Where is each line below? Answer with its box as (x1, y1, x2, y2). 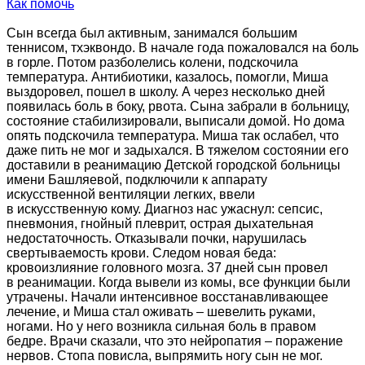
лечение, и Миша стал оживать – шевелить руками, (7, 305, 315, 319)
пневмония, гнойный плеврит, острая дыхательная (7, 217, 314, 231)
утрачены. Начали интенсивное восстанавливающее (7, 290, 328, 305)
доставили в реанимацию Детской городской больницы (7, 158, 341, 173)
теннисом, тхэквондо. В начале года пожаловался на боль (7, 41, 358, 55)
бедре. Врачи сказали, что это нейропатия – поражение (7, 334, 343, 349)
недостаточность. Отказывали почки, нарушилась (7, 231, 306, 246)
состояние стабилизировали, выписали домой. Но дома (7, 114, 345, 129)
